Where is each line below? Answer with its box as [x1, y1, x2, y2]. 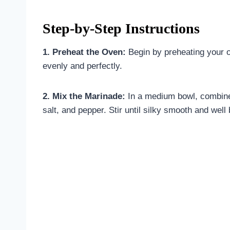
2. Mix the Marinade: [43, 91, 125, 101]
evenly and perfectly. [43, 61, 122, 71]
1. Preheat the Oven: [43, 47, 126, 57]
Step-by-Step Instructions [43, 20, 200, 36]
